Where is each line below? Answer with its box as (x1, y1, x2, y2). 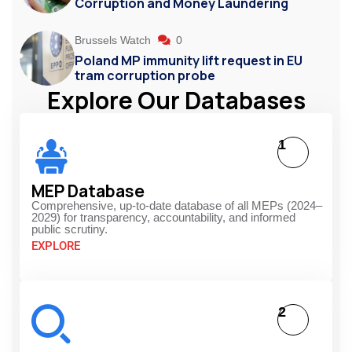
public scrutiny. (31, 222, 108, 236)
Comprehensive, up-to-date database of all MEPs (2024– (31, 198, 322, 212)
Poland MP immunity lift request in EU (75, 51, 302, 69)
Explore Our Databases (46, 83, 306, 116)
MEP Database (31, 179, 145, 202)
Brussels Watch (75, 33, 154, 46)
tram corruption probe (75, 66, 215, 84)
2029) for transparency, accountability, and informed (31, 210, 295, 224)
